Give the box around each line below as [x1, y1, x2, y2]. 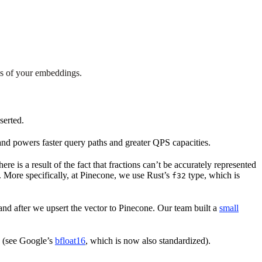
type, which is [186, 170, 240, 180]
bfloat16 [55, 235, 85, 246]
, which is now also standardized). [85, 235, 211, 246]
